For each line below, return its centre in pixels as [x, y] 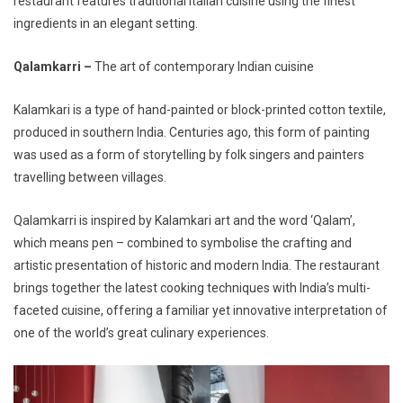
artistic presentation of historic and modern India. [152, 265]
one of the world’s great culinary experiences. [141, 332]
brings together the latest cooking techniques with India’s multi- [192, 287]
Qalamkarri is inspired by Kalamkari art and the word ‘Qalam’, [184, 220]
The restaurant [337, 265]
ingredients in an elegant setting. [106, 23]
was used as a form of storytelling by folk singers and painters [189, 154]
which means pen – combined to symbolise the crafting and [183, 242]
